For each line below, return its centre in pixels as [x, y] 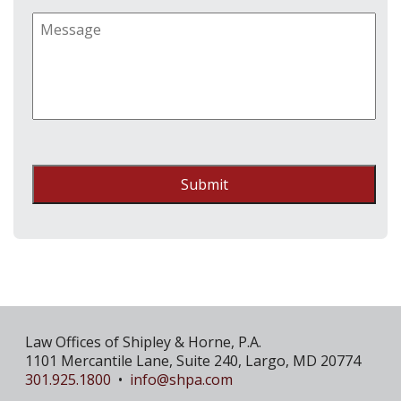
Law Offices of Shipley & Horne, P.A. [143, 342]
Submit [204, 184]
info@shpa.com [181, 380]
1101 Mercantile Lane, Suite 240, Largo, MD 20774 [193, 361]
